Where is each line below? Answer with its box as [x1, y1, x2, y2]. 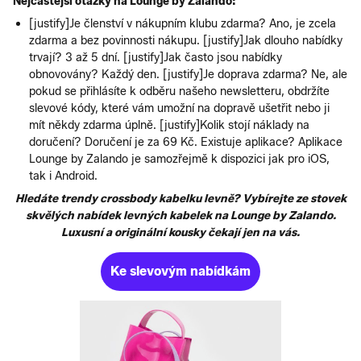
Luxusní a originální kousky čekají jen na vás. [61, 225, 300, 239]
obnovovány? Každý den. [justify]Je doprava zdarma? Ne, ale [29, 67, 347, 81]
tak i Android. [29, 168, 98, 183]
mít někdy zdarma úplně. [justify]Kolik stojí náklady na [29, 118, 309, 132]
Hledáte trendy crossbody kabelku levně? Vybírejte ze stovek [15, 191, 346, 205]
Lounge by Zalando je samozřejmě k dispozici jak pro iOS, [29, 151, 330, 166]
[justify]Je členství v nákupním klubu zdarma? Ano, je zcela [29, 16, 336, 31]
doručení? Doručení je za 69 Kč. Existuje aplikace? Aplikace [29, 135, 342, 149]
